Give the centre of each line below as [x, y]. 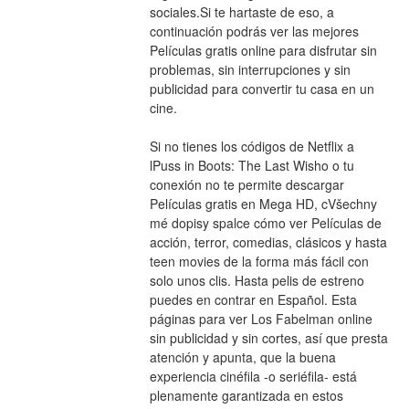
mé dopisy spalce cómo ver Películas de [265, 222]
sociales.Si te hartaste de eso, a [241, 11]
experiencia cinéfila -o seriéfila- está [253, 376]
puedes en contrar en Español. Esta [253, 299]
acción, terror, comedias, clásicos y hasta [268, 241]
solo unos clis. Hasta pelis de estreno [257, 280]
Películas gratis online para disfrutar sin [263, 50]
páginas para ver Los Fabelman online [261, 318]
